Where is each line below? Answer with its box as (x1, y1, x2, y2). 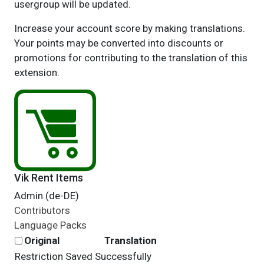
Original (24, 235, 60, 246)
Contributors (14, 204, 70, 216)
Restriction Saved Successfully (14, 250, 151, 262)
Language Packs (14, 219, 87, 231)
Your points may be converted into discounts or (14, 37, 223, 49)
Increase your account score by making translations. (14, 22, 245, 34)
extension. (14, 67, 60, 78)
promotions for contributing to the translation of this (14, 52, 247, 64)
